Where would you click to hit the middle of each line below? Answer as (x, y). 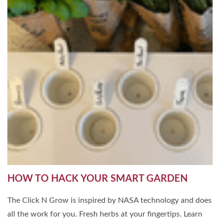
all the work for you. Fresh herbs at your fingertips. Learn (105, 214)
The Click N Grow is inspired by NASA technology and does (110, 200)
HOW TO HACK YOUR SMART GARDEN (97, 179)
